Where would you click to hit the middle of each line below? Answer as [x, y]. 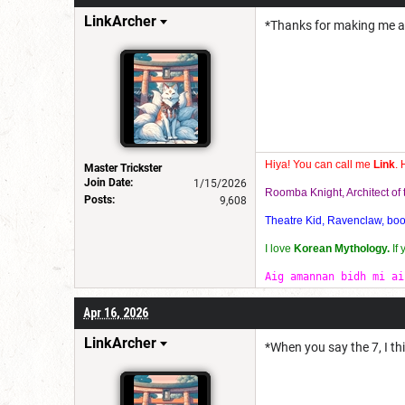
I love [279, 248]
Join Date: [108, 182]
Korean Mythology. [342, 248]
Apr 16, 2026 [116, 312]
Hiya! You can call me [319, 164]
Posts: [99, 199]
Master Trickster [123, 168]
